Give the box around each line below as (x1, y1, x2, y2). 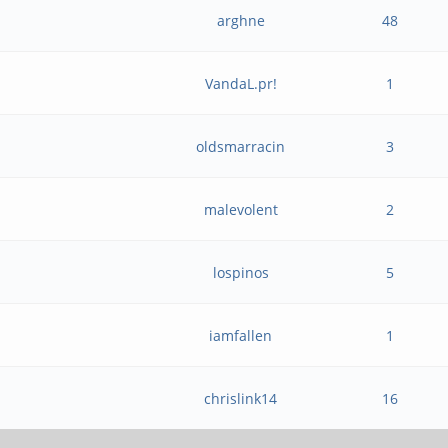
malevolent (203, 200, 278, 219)
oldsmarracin (196, 137, 286, 156)
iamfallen (209, 326, 273, 345)
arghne (216, 11, 265, 30)
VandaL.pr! (204, 74, 277, 93)
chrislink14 (204, 389, 278, 408)
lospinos (212, 263, 269, 282)
